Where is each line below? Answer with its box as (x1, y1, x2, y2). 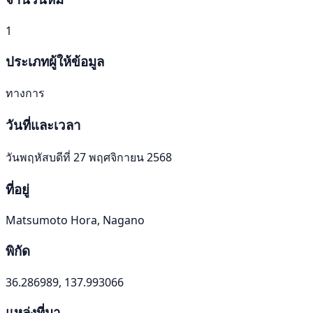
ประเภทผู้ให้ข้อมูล (6, 52, 104, 70)
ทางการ (6, 85, 45, 101)
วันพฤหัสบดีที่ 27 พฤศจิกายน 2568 (6, 149, 172, 165)
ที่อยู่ (6, 180, 29, 198)
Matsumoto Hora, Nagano (6, 212, 145, 228)
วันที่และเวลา (6, 116, 81, 134)
